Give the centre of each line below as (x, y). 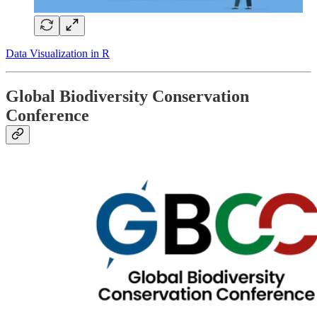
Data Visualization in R (58, 53)
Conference (47, 115)
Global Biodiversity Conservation (127, 96)
